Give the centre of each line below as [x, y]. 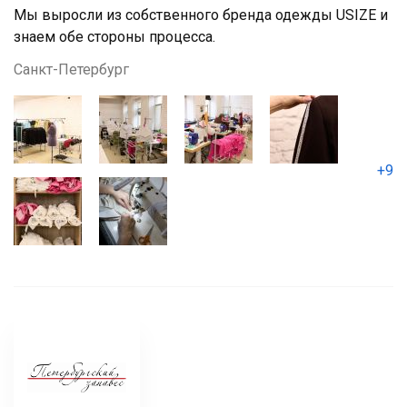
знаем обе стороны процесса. [114, 37]
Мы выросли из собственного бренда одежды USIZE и [201, 15]
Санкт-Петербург [71, 69]
